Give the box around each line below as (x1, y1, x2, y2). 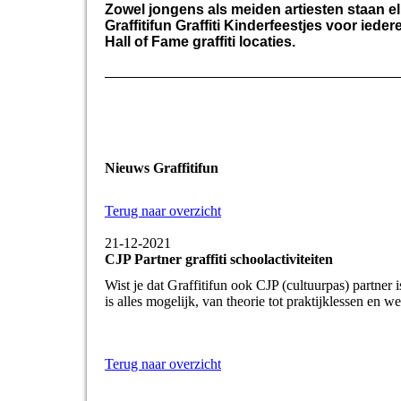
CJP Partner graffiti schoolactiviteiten (105, 251, 333, 267)
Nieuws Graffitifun (105, 160, 218, 176)
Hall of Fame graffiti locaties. (105, 33, 299, 49)
